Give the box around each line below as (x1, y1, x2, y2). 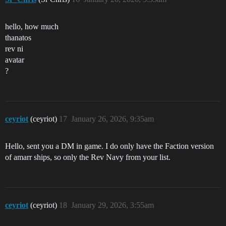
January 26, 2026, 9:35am (71, 115, 154, 123)
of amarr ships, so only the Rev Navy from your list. (5, 153, 171, 161)
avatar (5, 55, 24, 64)
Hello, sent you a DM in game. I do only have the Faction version (5, 142, 214, 150)
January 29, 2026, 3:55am (71, 201, 154, 209)
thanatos (5, 33, 31, 42)
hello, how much (5, 22, 59, 31)
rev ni (5, 44, 23, 53)
